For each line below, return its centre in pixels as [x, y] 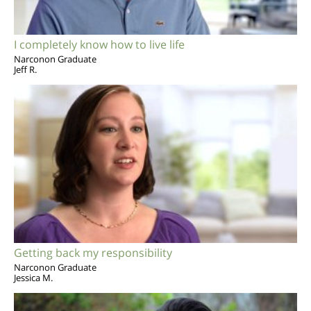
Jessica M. [33, 278]
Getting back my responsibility [93, 253]
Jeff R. [25, 70]
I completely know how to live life [99, 45]
